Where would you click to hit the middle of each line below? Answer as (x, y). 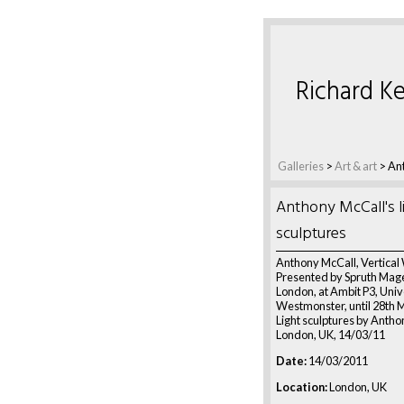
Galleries (301, 166)
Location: (302, 386)
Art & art (356, 166)
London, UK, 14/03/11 (331, 335)
